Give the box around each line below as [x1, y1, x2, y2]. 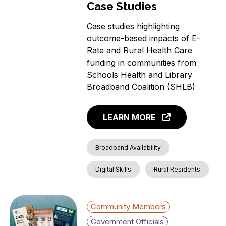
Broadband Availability [95, 144, 161, 152]
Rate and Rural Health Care [87, 45, 193, 55]
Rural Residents [154, 165, 201, 174]
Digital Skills [95, 165, 132, 174]
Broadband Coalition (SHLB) [87, 81, 196, 92]
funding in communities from [87, 57, 197, 68]
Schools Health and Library [87, 69, 193, 80]
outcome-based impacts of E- [87, 33, 201, 43]
